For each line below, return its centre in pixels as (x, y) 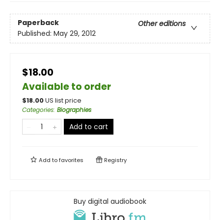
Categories (38, 110)
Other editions (162, 24)
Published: (36, 34)
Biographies (74, 110)
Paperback (38, 23)
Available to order (67, 86)
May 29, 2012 (75, 34)
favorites (71, 160)
